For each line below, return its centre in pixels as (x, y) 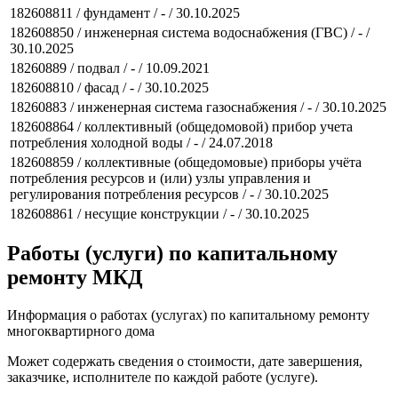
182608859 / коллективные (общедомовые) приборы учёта (186, 162)
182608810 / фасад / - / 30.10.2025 (109, 87)
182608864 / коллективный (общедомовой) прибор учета (181, 126)
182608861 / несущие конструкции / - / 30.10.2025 (159, 213)
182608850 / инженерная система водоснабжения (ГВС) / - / (190, 32)
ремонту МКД (75, 278)
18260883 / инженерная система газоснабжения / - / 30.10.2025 (198, 107)
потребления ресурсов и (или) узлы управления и (160, 178)
